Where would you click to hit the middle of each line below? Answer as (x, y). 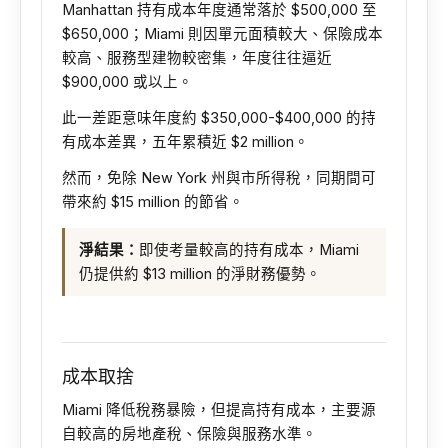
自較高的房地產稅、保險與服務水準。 (189, 433)
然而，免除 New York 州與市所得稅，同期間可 (219, 177)
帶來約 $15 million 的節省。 (153, 201)
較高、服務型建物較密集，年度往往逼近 (197, 57)
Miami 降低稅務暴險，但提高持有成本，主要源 (219, 409)
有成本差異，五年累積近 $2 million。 (185, 141)
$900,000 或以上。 (127, 81)
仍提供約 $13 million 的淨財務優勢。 (200, 273)
